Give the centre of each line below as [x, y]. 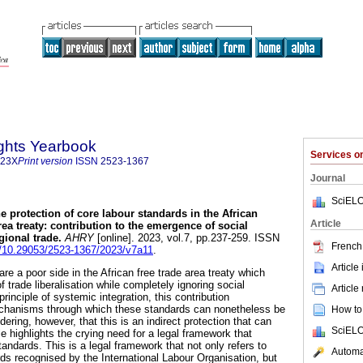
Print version [45, 161]
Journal [328, 178]
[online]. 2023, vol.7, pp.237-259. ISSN [187, 238]
